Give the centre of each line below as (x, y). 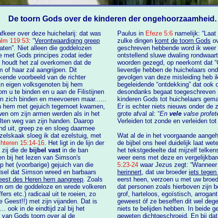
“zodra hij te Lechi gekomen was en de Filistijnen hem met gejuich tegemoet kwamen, (93, 107)
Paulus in (131, 34)
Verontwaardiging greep (67, 41)
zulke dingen (136, 41)
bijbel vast (45, 150)
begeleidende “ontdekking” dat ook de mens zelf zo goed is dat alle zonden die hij (155, 85)
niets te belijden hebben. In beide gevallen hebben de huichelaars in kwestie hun (156, 209)
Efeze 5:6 (159, 34)
